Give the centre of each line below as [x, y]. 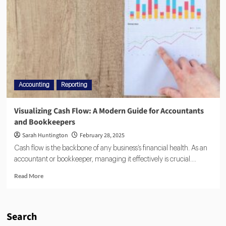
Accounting [34, 85]
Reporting [74, 85]
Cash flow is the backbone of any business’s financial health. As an [110, 149]
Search [21, 217]
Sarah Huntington [45, 136]
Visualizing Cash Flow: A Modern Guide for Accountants [109, 111]
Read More [29, 176]
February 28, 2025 [102, 136]
